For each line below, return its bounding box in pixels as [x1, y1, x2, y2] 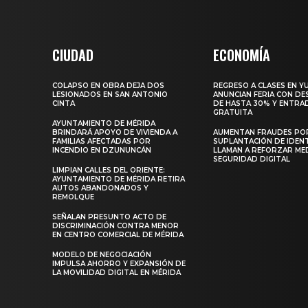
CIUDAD [52, 44, 93, 65]
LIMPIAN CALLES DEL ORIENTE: [52, 165, 165, 175]
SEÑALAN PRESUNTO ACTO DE [52, 212, 166, 221]
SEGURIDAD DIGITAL [213, 154, 291, 164]
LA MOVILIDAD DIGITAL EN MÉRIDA [52, 267, 181, 277]
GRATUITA [213, 107, 253, 117]
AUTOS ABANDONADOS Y [52, 183, 148, 192]
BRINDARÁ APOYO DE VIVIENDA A [52, 127, 177, 137]
